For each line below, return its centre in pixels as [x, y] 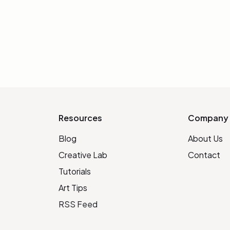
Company [208, 118]
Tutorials [74, 171]
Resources [80, 118]
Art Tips [73, 188]
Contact [204, 155]
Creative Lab [83, 155]
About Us [206, 138]
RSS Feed [78, 204]
